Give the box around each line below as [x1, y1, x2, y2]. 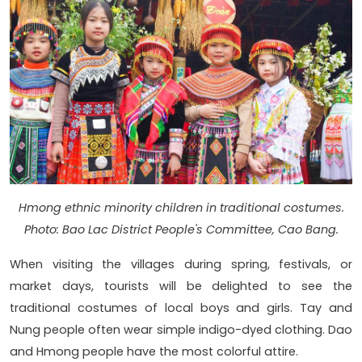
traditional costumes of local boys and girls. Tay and [10, 299, 352, 316]
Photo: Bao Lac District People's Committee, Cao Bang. [23, 221, 339, 238]
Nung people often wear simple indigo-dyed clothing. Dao [10, 321, 352, 338]
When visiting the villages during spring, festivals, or [10, 255, 352, 272]
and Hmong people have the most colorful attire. [10, 343, 298, 360]
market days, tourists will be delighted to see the [10, 277, 352, 294]
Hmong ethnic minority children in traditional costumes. [18, 199, 344, 216]
